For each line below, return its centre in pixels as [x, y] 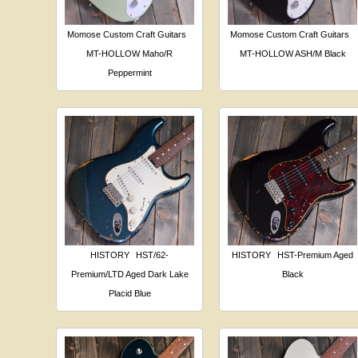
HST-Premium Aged [316, 255]
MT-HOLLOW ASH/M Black [292, 54]
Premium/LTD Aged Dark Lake [129, 274]
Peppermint [129, 73]
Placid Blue [129, 294]
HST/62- [153, 255]
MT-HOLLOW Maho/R [130, 54]
